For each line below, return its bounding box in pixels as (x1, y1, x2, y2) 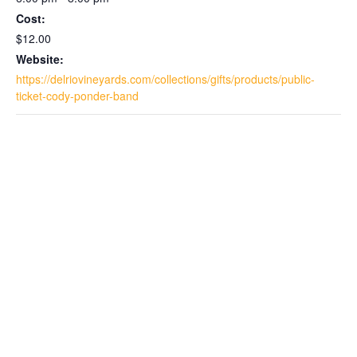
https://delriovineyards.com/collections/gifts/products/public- (16, 71, 315, 88)
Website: (16, 51, 64, 68)
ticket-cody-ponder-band (16, 88, 139, 104)
